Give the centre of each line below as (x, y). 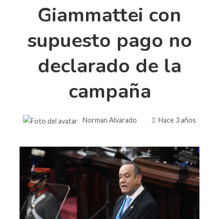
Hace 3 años (177, 120)
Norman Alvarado (110, 120)
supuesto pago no (109, 40)
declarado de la (109, 66)
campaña (109, 91)
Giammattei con (109, 15)
